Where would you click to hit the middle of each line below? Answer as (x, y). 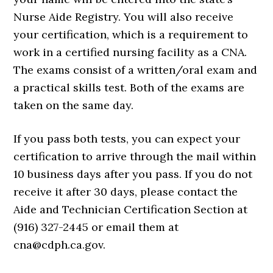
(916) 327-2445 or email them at (96, 227)
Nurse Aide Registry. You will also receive (124, 17)
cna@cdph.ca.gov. (60, 245)
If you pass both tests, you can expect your (127, 139)
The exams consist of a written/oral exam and (136, 70)
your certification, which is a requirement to (131, 34)
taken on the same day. (74, 105)
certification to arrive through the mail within (135, 156)
